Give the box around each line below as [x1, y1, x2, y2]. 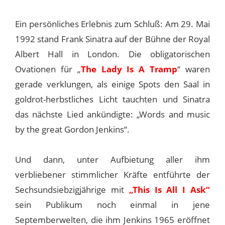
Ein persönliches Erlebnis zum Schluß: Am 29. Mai [15, 18, 210, 30]
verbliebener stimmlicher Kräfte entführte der [15, 168, 210, 180]
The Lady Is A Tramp [80, 63, 178, 75]
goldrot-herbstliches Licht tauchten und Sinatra [15, 93, 210, 105]
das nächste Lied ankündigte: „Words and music [15, 108, 210, 120]
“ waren [177, 63, 210, 75]
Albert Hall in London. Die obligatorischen [15, 48, 210, 60]
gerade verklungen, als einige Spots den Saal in [15, 78, 210, 90]
